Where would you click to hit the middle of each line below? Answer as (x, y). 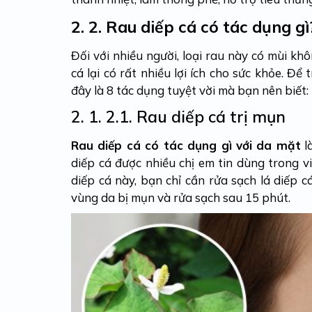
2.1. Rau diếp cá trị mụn (196, 116)
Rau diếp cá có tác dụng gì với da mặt (186, 145)
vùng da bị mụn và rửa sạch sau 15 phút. (181, 197)
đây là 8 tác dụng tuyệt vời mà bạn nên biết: (190, 90)
